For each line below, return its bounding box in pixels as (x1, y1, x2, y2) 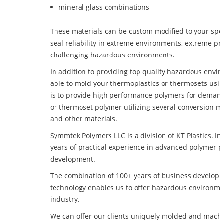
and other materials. (50, 114, 117, 124)
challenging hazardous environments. (50, 50, 175, 60)
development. (50, 154, 95, 164)
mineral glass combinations (58, 2, 149, 12)
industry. (50, 194, 80, 204)
